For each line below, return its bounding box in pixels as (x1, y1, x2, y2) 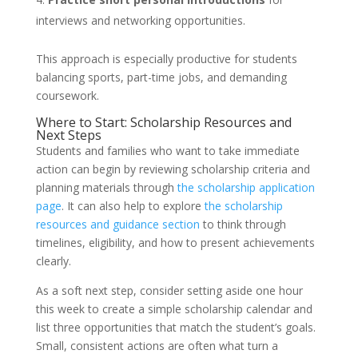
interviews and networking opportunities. (35, 13, 245, 29)
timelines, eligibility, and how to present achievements (35, 235, 315, 251)
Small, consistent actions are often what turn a (35, 338, 278, 354)
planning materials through (35, 180, 177, 196)
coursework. (35, 88, 99, 104)
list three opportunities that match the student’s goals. (35, 320, 316, 336)
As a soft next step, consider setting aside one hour (35, 283, 303, 299)
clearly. (35, 253, 71, 269)
